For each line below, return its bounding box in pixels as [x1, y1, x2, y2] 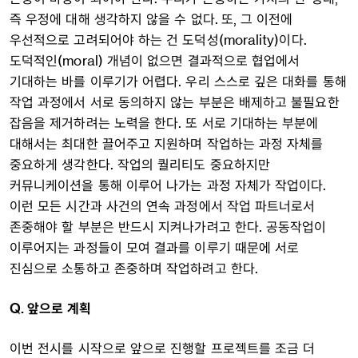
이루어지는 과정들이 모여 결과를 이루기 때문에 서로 [10, 239, 300, 256]
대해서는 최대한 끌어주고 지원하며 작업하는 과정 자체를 [10, 135, 324, 152]
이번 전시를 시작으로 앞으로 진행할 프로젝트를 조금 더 [10, 340, 316, 356]
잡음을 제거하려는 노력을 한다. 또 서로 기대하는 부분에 [10, 114, 319, 131]
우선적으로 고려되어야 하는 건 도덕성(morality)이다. [10, 31, 307, 48]
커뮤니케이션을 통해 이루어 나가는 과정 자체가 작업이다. [10, 177, 327, 193]
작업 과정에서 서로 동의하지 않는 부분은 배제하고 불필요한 [10, 93, 340, 110]
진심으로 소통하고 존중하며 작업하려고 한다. [10, 260, 258, 276]
